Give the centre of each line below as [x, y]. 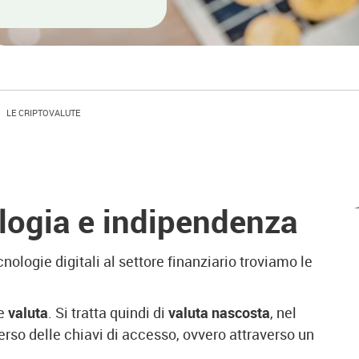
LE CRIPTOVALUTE [43, 113]
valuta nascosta [219, 313]
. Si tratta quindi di [108, 313]
